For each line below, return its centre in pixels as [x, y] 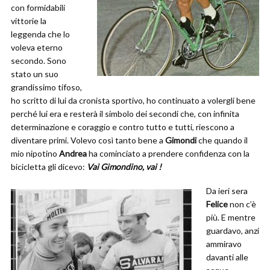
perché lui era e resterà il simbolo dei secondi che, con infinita [125, 114]
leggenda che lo [40, 34]
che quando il [222, 140]
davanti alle [227, 257]
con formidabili [38, 8]
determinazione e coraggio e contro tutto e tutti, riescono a [123, 127]
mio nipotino [35, 153]
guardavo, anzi [233, 231]
